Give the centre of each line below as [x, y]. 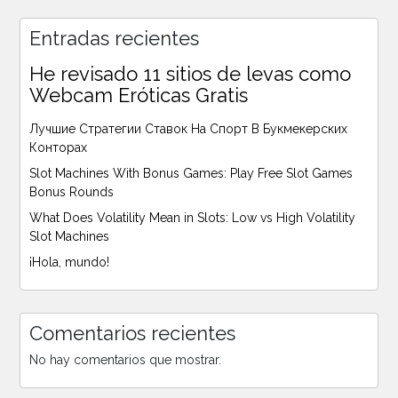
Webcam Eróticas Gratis [139, 96]
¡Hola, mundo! [69, 263]
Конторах [58, 148]
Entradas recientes [114, 39]
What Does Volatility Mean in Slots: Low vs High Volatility [192, 218]
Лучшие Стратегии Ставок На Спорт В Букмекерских [188, 129]
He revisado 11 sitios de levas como [190, 74]
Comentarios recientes [132, 334]
